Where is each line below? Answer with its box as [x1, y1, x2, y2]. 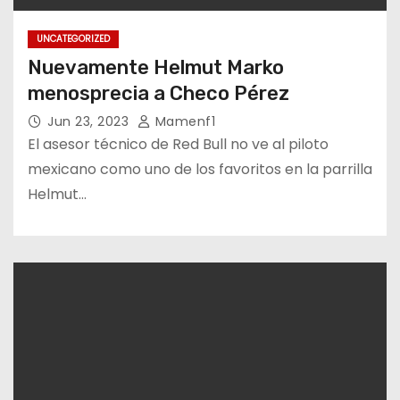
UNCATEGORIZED [37, 31, 110, 46]
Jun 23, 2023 [47, 112, 133, 130]
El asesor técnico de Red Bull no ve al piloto [28, 133, 329, 154]
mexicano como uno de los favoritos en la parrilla [28, 158, 372, 179]
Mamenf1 [151, 112, 215, 130]
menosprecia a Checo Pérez [28, 80, 289, 105]
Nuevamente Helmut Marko [28, 54, 284, 79]
